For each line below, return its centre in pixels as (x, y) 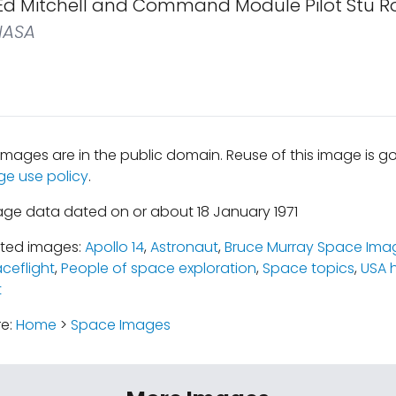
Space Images (120, 325)
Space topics (308, 268)
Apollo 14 (114, 247)
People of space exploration (158, 268)
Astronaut (184, 247)
